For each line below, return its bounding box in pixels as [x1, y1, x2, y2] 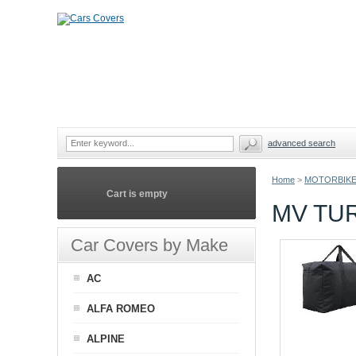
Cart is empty [106, 188, 168, 199]
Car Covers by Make [71, 235, 228, 255]
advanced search [268, 138, 335, 148]
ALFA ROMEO [87, 303, 155, 315]
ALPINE [87, 333, 125, 345]
